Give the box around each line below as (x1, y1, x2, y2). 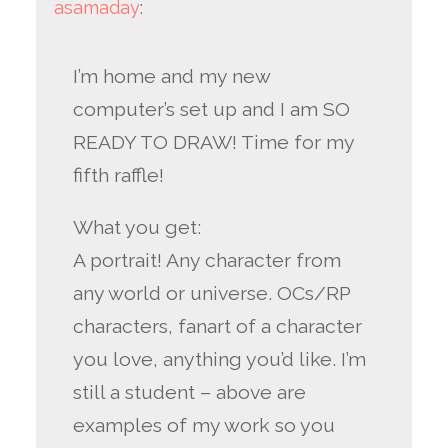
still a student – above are (73, 381, 307, 405)
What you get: (73, 216, 202, 240)
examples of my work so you (73, 414, 336, 438)
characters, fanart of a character (73, 315, 363, 339)
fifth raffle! (73, 163, 165, 187)
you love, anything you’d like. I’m (73, 348, 367, 372)
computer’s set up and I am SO (73, 97, 351, 121)
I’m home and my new (73, 64, 271, 88)
